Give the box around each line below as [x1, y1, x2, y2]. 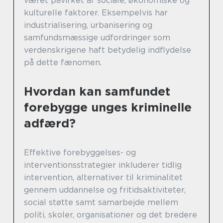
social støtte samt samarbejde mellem [24, 197, 178, 207]
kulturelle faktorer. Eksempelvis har [24, 7, 168, 17]
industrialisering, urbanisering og [24, 20, 152, 30]
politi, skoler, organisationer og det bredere [24, 210, 197, 220]
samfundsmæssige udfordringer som [24, 32, 170, 42]
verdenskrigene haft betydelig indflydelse [24, 45, 191, 55]
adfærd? [24, 115, 76, 130]
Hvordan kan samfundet [24, 84, 170, 99]
